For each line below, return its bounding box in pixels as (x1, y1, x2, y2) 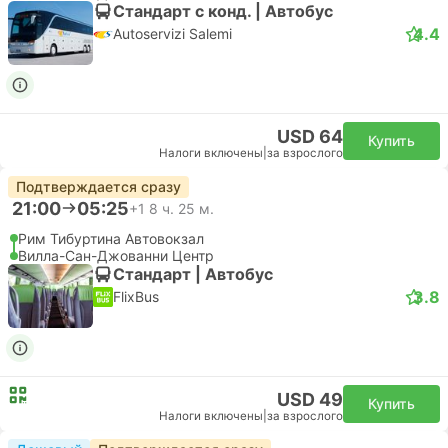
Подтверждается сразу (16, 178, 181, 195)
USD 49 (277, 389, 343, 410)
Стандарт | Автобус (113, 263, 273, 284)
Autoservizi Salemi (113, 25, 232, 42)
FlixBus (113, 288, 159, 305)
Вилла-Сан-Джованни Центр (18, 247, 214, 264)
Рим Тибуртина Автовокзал (18, 230, 204, 247)
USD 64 (277, 126, 343, 147)
